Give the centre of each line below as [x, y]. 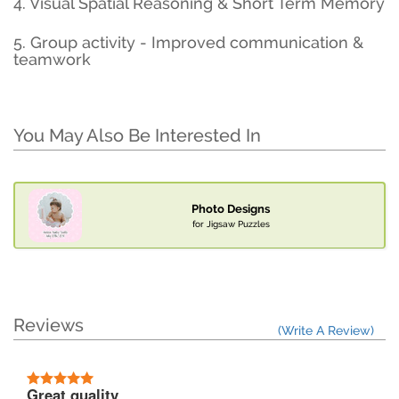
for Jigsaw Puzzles [231, 224]
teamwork [52, 60]
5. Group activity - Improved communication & [188, 43]
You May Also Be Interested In [137, 136]
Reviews [49, 326]
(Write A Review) [326, 331]
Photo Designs [231, 209]
